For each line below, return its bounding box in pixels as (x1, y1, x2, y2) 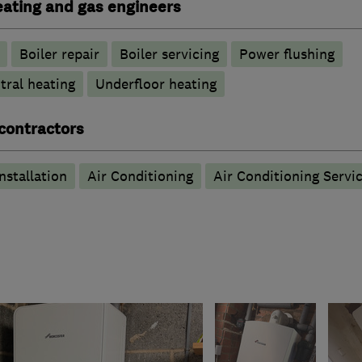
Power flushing (238, 44, 335, 63)
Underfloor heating (95, 74, 217, 93)
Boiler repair (19, 44, 99, 63)
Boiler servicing (119, 44, 219, 63)
